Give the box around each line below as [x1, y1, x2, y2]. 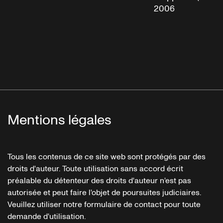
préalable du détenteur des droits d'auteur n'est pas [7, 175, 191, 186]
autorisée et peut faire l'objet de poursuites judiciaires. [7, 187, 201, 198]
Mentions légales [7, 110, 111, 130]
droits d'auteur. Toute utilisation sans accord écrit [7, 163, 183, 174]
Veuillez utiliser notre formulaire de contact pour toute [7, 199, 201, 210]
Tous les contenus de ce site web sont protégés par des [7, 151, 206, 162]
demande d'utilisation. [7, 211, 86, 222]
